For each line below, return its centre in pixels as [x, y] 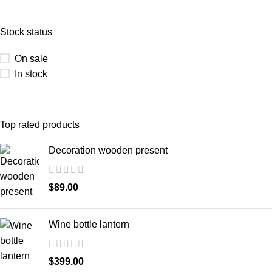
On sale [31, 58]
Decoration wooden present [108, 150]
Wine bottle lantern [89, 224]
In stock [31, 73]
